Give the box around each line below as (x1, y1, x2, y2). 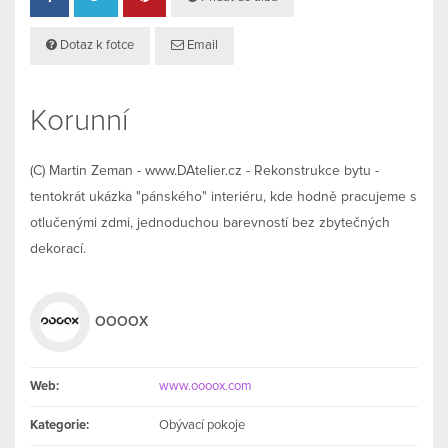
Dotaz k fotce (57, 38, 134, 52)
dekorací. (30, 241, 86, 256)
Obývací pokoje (159, 418, 246, 432)
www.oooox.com (159, 379, 253, 393)
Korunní (30, 105, 128, 136)
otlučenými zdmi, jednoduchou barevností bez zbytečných (30, 215, 390, 230)
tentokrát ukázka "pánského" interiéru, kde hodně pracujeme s (30, 189, 417, 204)
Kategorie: (30, 418, 89, 432)
